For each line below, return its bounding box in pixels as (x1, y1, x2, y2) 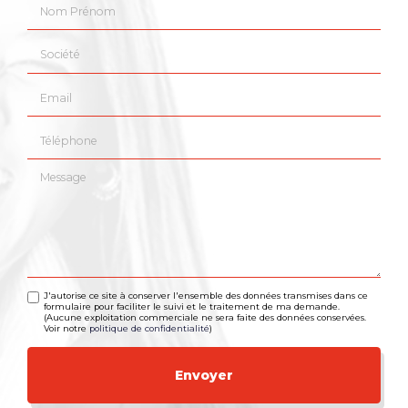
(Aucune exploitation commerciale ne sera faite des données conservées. (44, 312, 367, 323)
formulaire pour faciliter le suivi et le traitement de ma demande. (44, 301, 341, 312)
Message (26, 165, 85, 182)
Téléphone (26, 121, 93, 138)
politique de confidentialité (89, 323, 210, 334)
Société (26, 36, 75, 53)
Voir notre (44, 323, 90, 334)
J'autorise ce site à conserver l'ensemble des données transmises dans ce (44, 291, 369, 301)
